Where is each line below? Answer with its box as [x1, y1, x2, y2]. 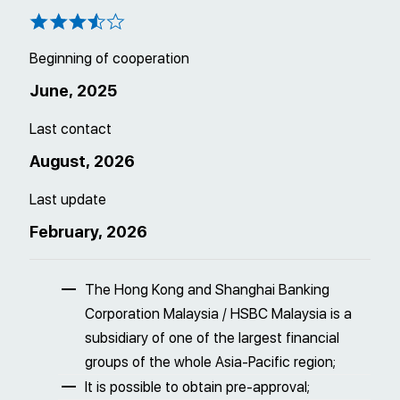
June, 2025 [29, 81, 117, 101]
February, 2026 [29, 222, 147, 242]
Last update [29, 191, 106, 209]
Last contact [29, 121, 112, 138]
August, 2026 [29, 152, 135, 171]
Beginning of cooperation [29, 50, 189, 68]
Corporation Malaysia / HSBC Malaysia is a [85, 305, 352, 323]
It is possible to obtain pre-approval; [85, 379, 310, 396]
